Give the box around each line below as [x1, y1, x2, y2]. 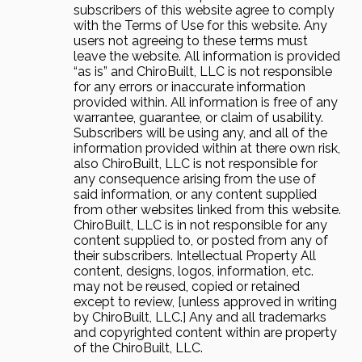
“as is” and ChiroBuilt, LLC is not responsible [73, 64, 332, 80]
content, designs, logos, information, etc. [73, 263, 314, 280]
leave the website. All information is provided [73, 48, 340, 65]
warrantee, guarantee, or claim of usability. [73, 110, 323, 126]
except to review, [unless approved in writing [73, 294, 337, 310]
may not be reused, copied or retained [73, 279, 300, 295]
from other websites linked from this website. [73, 202, 341, 218]
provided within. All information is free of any [73, 95, 338, 111]
